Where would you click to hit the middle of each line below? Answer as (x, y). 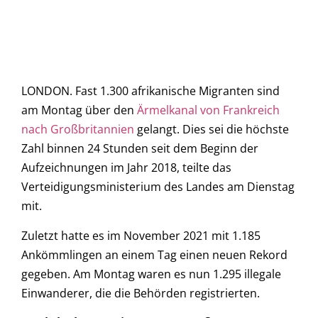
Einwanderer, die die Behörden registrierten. (141, 293)
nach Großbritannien (78, 130)
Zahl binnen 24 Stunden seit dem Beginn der (140, 149)
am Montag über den (79, 110)
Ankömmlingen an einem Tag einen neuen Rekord (154, 254)
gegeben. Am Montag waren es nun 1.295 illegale (151, 274)
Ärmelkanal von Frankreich (208, 110)
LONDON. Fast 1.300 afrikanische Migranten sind (150, 91)
